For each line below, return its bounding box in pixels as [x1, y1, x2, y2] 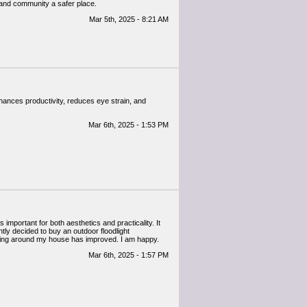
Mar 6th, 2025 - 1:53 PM [88, 121, 169, 129]
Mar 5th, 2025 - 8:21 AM [89, 15, 169, 23]
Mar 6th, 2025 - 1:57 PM [88, 251, 169, 259]
